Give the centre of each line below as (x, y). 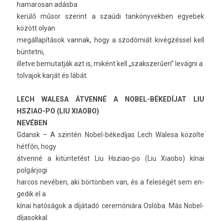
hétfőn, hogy (37, 147)
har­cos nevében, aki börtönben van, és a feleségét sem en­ (110, 182)
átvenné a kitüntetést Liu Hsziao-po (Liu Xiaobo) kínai (110, 158)
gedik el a (31, 194)
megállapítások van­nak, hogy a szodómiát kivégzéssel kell (110, 40)
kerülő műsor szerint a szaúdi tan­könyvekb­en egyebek (110, 16)
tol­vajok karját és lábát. (52, 75)
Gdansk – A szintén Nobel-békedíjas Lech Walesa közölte (110, 135)
